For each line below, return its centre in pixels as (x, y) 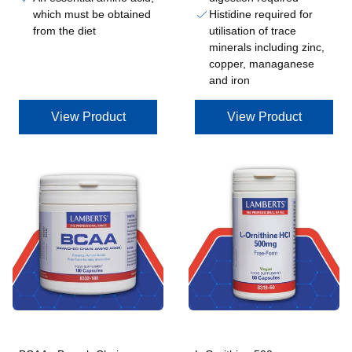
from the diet (64, 31)
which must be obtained (92, 14)
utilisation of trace (253, 31)
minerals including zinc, (267, 47)
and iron (229, 80)
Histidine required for (261, 14)
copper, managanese (262, 64)
